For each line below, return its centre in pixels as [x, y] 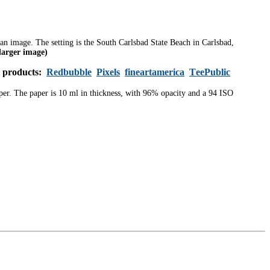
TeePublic [210, 72]
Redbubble [69, 72]
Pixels [108, 72]
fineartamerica [155, 72]
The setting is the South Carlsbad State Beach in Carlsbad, [135, 42]
